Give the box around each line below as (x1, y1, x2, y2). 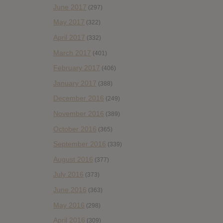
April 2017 (53, 33, 85, 41)
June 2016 (53, 185, 87, 194)
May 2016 (53, 201, 85, 209)
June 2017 (53, 2, 87, 11)
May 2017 (53, 18, 85, 26)
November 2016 (53, 109, 104, 117)
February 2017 (53, 64, 100, 72)
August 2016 (53, 155, 93, 163)
